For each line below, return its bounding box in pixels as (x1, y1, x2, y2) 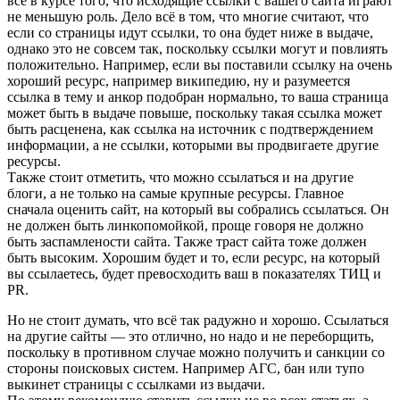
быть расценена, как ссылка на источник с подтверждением (7, 121, 373, 137)
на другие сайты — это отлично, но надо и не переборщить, (7, 328, 374, 344)
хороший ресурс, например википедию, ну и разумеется (7, 72, 350, 88)
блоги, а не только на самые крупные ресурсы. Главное (7, 185, 344, 201)
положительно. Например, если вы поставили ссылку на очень (7, 56, 392, 72)
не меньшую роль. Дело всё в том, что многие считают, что (7, 8, 369, 24)
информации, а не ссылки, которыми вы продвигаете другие (7, 137, 379, 153)
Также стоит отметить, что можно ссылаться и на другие (7, 169, 354, 185)
